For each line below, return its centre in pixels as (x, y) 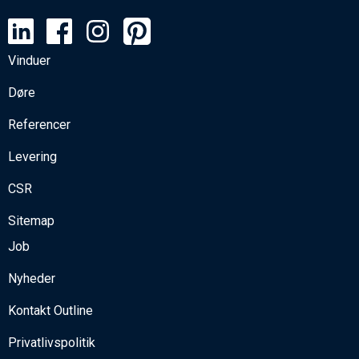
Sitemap (31, 221)
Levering (32, 157)
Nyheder (32, 279)
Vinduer (29, 61)
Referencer (39, 125)
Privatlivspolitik (52, 343)
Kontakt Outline (50, 311)
